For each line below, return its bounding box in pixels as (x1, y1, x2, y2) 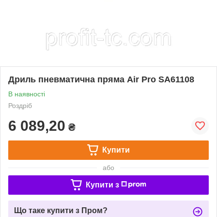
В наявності (8, 90, 45, 98)
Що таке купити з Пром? (14, 206, 108, 215)
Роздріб (8, 101, 32, 109)
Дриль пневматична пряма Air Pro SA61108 (8, 74, 194, 84)
